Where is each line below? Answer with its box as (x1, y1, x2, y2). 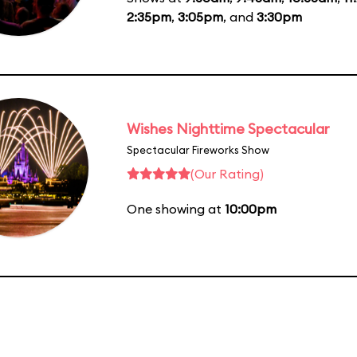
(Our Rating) (190, 165, 264, 182)
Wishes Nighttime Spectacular (127, 119, 330, 138)
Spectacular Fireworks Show (127, 143, 269, 156)
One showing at (127, 200, 225, 217)
